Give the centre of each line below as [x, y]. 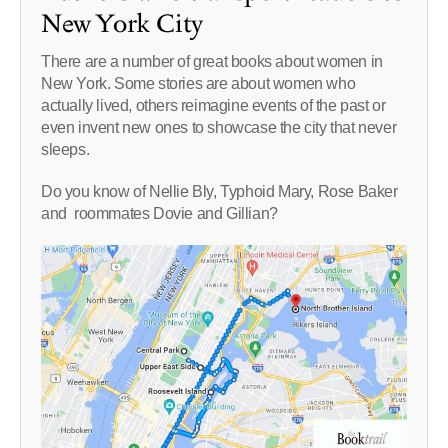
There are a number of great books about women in [212, 61]
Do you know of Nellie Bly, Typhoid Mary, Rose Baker [219, 191]
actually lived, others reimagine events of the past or [213, 105]
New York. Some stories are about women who [198, 83]
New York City [122, 25]
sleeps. [65, 149]
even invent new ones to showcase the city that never [219, 127]
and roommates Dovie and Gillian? [159, 213]
